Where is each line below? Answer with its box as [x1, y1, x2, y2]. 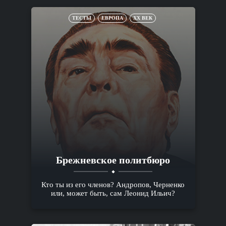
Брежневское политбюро [56, 154, 170, 165]
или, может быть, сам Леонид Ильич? [51, 189, 175, 197]
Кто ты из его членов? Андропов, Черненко [41, 180, 185, 189]
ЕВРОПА [101, 15, 123, 21]
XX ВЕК [133, 15, 152, 21]
